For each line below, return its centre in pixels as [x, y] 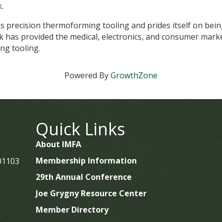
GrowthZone [134, 75]
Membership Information [86, 161]
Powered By [87, 75]
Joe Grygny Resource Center [91, 193]
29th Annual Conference [83, 177]
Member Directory [72, 210]
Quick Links [80, 129]
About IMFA [58, 144]
